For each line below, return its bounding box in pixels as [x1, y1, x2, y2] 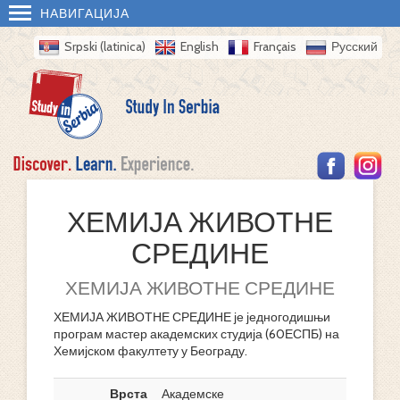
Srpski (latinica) [64, 38, 146, 54]
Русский [331, 38, 378, 54]
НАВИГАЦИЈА [40, 5, 129, 21]
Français [254, 38, 296, 54]
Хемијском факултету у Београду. [54, 343, 247, 359]
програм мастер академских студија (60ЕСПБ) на [54, 326, 339, 342]
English [180, 38, 219, 54]
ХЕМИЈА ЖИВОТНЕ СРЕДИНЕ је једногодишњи [54, 309, 330, 325]
